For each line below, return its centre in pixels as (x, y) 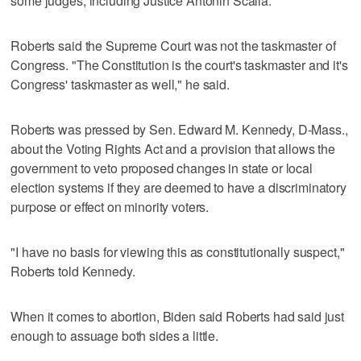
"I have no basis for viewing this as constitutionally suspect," (178, 251)
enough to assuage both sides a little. (115, 335)
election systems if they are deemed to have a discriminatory (178, 187)
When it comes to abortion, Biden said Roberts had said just (178, 316)
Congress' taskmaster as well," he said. (120, 84)
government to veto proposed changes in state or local (162, 168)
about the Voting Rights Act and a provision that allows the (173, 148)
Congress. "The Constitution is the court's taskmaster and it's (179, 64)
